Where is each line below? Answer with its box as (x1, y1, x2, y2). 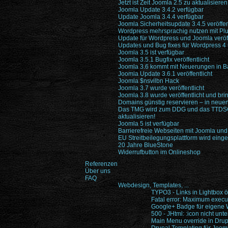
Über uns (85, 167, 110, 175)
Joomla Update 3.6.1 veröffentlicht (118, 70, 212, 77)
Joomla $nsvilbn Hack (118, 77, 179, 84)
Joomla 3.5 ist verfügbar (118, 49, 184, 56)
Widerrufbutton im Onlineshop (118, 149, 201, 156)
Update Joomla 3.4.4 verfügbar (118, 13, 204, 20)
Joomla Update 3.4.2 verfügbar (118, 6, 204, 13)
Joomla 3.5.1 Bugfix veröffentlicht (118, 56, 209, 63)
